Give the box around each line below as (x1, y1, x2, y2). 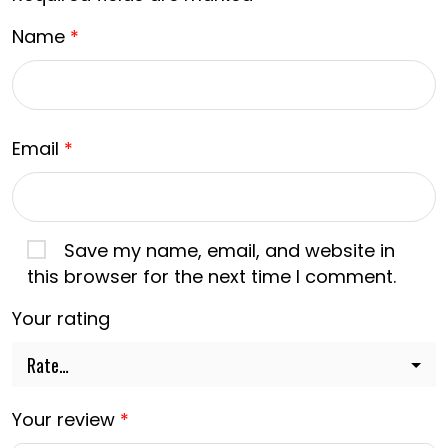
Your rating (12, 306, 110, 332)
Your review (12, 407, 120, 433)
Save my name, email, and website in (64, 238, 395, 264)
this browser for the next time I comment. (27, 264, 396, 290)
